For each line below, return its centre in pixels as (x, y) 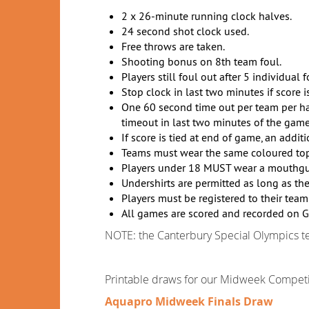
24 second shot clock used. (185, 31)
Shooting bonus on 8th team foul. (201, 61)
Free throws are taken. (173, 46)
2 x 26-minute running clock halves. (207, 16)
